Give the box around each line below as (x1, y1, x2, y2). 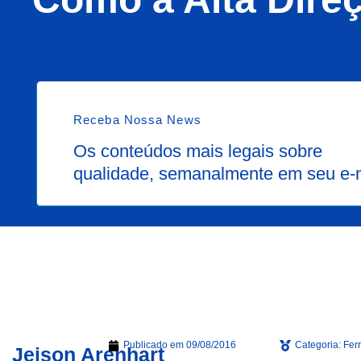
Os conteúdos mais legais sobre (73, 141, 322, 162)
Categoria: (294, 339, 341, 351)
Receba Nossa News (73, 113, 201, 127)
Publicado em (123, 339, 184, 351)
